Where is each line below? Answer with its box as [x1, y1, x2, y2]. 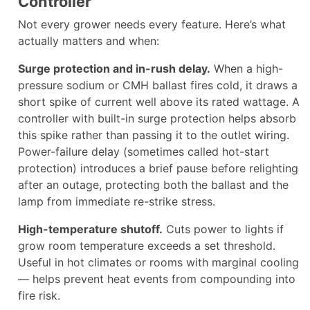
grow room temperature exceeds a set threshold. [18, 239, 275, 253]
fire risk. [18, 289, 60, 303]
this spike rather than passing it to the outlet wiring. [18, 128, 289, 143]
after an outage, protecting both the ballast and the [18, 178, 289, 192]
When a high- [210, 62, 283, 76]
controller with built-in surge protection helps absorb [18, 111, 296, 126]
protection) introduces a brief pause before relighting [18, 161, 298, 176]
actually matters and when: [18, 34, 159, 48]
